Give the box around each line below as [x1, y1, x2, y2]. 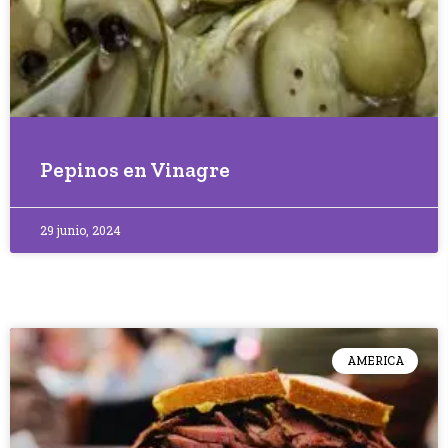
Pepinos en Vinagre [40, 157, 230, 182]
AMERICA [346, 354, 404, 369]
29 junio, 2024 [40, 222, 121, 238]
